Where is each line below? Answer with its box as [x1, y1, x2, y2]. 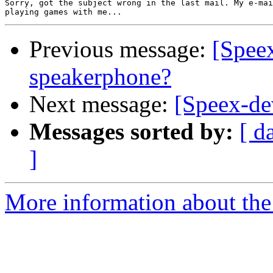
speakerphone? [29, 63, 171, 90]
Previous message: [29, 36, 212, 63]
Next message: [29, 91, 174, 118]
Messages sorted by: [29, 118, 233, 145]
